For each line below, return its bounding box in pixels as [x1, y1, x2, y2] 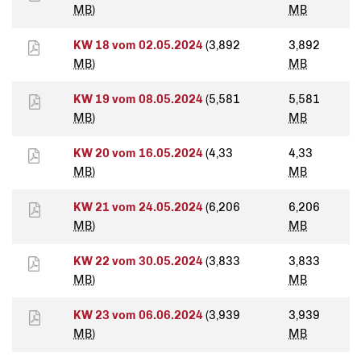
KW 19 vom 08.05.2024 [73, 92, 205, 107]
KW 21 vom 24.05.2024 [73, 200, 205, 215]
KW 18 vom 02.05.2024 [73, 38, 205, 53]
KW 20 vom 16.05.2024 [73, 146, 205, 161]
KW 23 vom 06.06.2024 [73, 308, 205, 323]
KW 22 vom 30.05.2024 [73, 254, 205, 269]
